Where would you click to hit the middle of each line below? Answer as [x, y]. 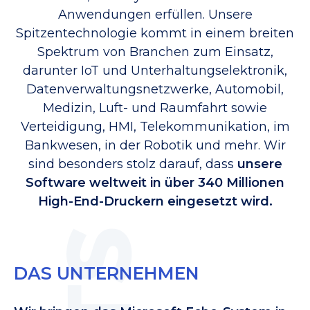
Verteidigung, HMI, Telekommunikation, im [155, 127]
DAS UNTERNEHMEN [107, 274]
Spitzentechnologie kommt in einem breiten [155, 33]
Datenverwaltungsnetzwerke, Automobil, [155, 89]
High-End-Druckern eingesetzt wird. [155, 201]
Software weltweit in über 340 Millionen [155, 183]
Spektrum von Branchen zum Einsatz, [155, 52]
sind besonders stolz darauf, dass [133, 164]
